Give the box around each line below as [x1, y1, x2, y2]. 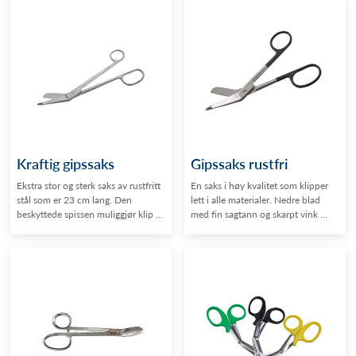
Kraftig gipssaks [17, 153, 115, 174]
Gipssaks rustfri [191, 153, 288, 174]
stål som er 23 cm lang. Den [17, 193, 133, 207]
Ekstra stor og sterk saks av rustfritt [17, 179, 161, 193]
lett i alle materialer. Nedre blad [191, 193, 320, 207]
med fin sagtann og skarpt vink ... [191, 207, 327, 222]
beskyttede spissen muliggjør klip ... [17, 207, 164, 222]
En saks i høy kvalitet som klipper [191, 179, 328, 193]
